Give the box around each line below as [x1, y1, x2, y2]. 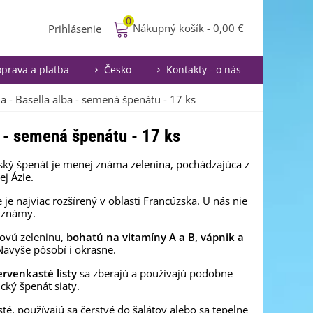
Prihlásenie [48, 21, 102, 36]
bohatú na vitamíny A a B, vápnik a [66, 230, 244, 244]
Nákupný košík [133, 21, 204, 35]
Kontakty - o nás [166, 63, 241, 76]
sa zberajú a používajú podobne [77, 266, 233, 280]
